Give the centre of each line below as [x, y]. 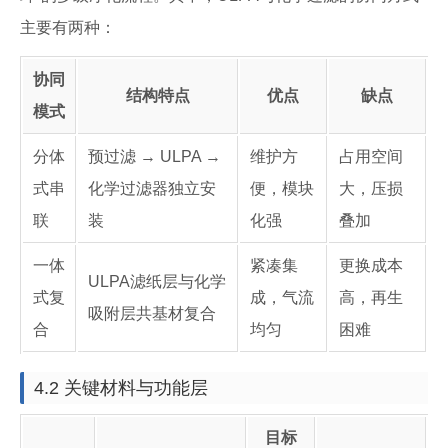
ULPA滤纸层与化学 [157, 281]
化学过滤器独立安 [152, 188]
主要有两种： [68, 27]
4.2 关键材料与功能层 [121, 388]
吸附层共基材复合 [152, 313]
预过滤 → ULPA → [154, 156]
